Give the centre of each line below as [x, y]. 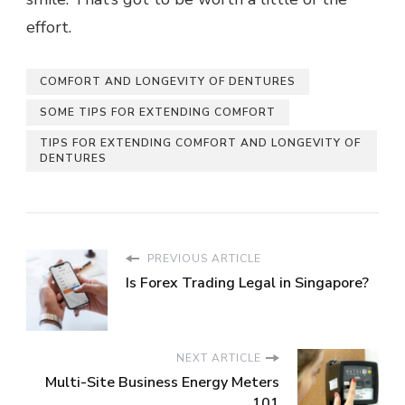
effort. [49, 28]
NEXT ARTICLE [219, 358]
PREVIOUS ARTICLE [202, 259]
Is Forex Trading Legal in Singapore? [247, 283]
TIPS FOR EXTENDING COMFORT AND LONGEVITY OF [200, 143]
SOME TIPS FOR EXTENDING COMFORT [158, 113]
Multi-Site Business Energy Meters [162, 383]
